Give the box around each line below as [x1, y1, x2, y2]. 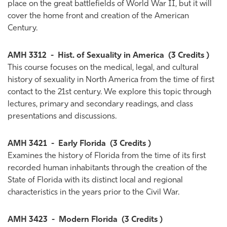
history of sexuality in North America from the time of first [8, 76, 214, 84]
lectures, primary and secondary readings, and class [8, 100, 193, 108]
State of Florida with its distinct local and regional [8, 176, 183, 184]
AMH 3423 [8, 216, 48, 224]
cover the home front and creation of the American [8, 12, 189, 20]
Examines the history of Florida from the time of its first [8, 152, 206, 160]
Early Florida [58, 140, 106, 148]
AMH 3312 [8, 52, 47, 60]
